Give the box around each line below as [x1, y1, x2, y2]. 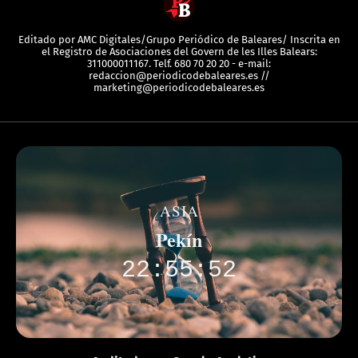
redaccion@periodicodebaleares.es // [88, 69, 270, 82]
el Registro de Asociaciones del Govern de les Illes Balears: [41, 45, 317, 58]
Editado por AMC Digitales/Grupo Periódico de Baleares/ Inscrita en [18, 33, 340, 46]
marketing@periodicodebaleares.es [93, 81, 265, 93]
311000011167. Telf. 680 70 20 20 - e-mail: [87, 57, 271, 70]
